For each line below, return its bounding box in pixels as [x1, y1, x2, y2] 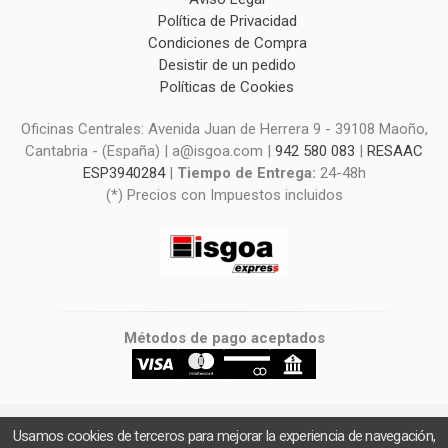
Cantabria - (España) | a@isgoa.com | [25, 141, 275, 160]
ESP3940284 [82, 163, 165, 182]
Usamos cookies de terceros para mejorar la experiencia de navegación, [12, 427, 436, 445]
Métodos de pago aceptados [123, 329, 325, 348]
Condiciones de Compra [147, 33, 307, 52]
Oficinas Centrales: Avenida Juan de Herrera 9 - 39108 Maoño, [20, 119, 428, 138]
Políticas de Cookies [160, 77, 294, 96]
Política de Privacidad [157, 11, 297, 30]
